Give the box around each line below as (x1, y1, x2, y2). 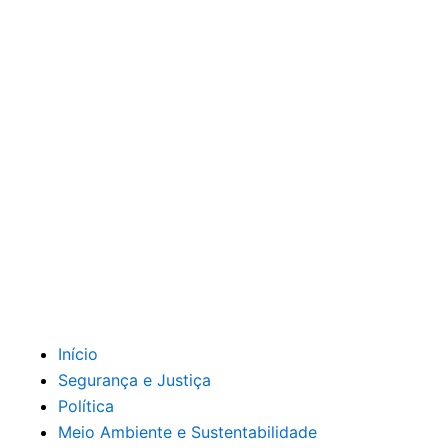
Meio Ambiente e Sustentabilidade (58, 422, 317, 442)
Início (58, 344, 98, 364)
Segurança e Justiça (58, 370, 211, 390)
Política (58, 396, 114, 416)
